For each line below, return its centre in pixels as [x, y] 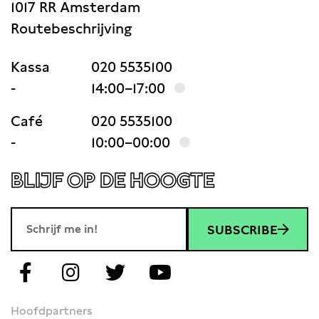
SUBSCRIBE [242, 229]
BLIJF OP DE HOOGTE [113, 180]
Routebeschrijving [71, 28]
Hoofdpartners [52, 311]
